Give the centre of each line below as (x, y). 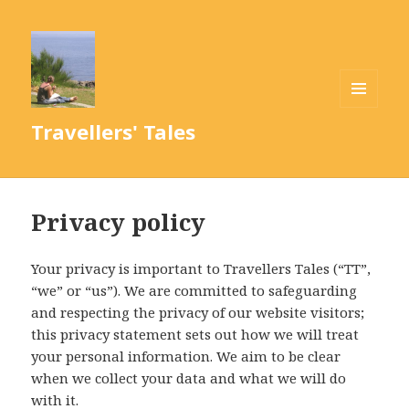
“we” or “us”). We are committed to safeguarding (194, 291)
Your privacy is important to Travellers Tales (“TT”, (201, 269)
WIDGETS (367, 145)
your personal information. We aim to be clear (186, 357)
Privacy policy (119, 222)
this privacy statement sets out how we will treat (195, 335)
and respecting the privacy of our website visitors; (198, 313)
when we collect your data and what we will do (189, 378)
